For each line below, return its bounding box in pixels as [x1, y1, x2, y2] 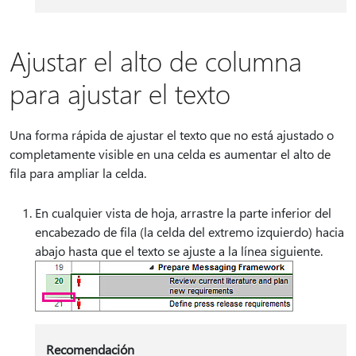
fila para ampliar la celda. [10, 164, 146, 181]
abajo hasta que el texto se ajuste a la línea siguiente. [35, 242, 323, 259]
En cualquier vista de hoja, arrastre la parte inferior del [35, 204, 331, 221]
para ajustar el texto [10, 75, 230, 110]
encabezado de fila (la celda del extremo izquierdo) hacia [35, 223, 344, 240]
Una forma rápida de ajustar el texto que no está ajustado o [10, 126, 334, 143]
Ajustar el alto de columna [10, 43, 302, 78]
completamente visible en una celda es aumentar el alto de [10, 145, 331, 162]
